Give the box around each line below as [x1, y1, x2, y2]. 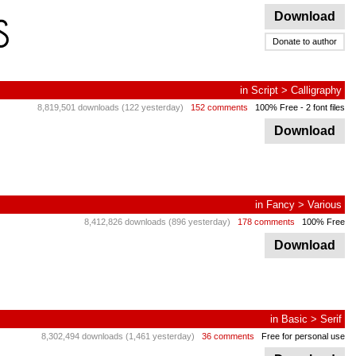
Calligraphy [291, 84, 342, 96]
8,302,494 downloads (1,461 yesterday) [41, 331, 195, 341]
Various [308, 199, 342, 211]
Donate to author [273, 37, 337, 46]
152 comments [191, 103, 248, 112]
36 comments [202, 331, 254, 341]
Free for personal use [261, 331, 345, 341]
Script [251, 84, 278, 96]
